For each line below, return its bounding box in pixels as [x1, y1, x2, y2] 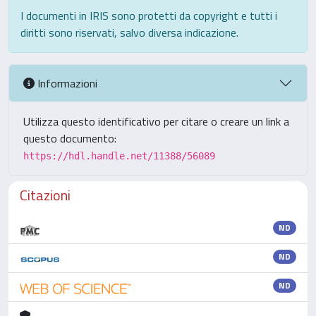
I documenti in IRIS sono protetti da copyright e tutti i [20, 7, 277, 24]
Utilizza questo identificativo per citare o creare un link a [23, 113, 289, 130]
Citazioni [20, 184, 71, 206]
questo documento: [23, 130, 116, 147]
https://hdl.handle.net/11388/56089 [23, 150, 215, 162]
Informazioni [35, 74, 97, 92]
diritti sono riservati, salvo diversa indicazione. [20, 24, 238, 41]
